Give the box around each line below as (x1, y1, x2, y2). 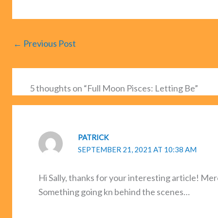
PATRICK (78, 132, 109, 142)
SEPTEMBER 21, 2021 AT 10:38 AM (78, 145, 197, 154)
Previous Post (22, 37, 76, 49)
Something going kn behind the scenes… (38, 186, 190, 198)
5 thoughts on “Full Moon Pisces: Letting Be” (30, 82, 198, 93)
